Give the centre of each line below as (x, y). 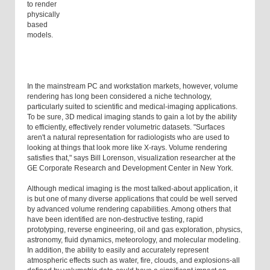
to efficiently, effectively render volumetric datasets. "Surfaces (126, 127)
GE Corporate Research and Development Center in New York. (130, 168)
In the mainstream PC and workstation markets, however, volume (133, 86)
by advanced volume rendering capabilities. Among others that (129, 209)
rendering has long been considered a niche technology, (119, 97)
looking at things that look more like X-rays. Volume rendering (127, 148)
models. (40, 35)
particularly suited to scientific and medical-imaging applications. (132, 107)
